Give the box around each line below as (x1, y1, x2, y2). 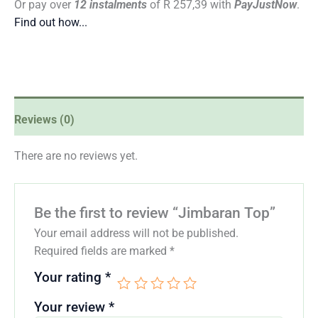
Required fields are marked (33, 243, 170, 258)
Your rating (33, 268, 105, 285)
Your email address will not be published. (33, 226, 238, 240)
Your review (33, 298, 109, 315)
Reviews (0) (14, 113, 75, 127)
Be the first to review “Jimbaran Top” (33, 203, 275, 221)
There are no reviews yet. (14, 149, 138, 163)
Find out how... (14, 16, 87, 30)
